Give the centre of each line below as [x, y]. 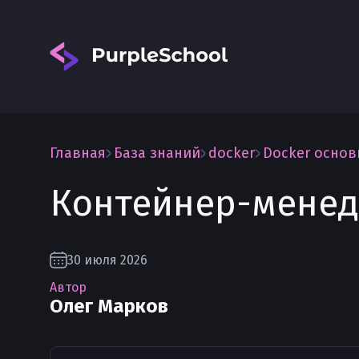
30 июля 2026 [107, 260]
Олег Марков [109, 306]
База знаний [157, 153]
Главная [78, 153]
